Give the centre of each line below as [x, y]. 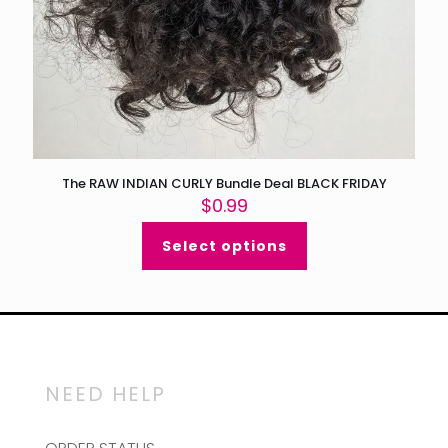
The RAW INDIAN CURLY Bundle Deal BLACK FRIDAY [224, 184]
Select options [224, 246]
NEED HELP [105, 394]
